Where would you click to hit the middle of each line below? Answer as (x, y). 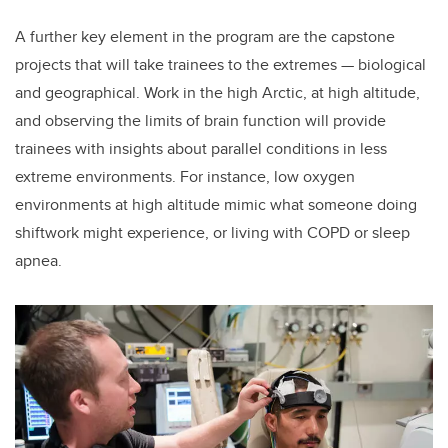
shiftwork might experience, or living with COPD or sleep (212, 232)
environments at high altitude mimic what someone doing (216, 204)
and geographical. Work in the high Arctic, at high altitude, (217, 92)
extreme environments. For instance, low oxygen (185, 176)
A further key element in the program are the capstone (205, 36)
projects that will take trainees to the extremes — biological (220, 64)
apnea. (38, 260)
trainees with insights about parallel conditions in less (201, 148)
